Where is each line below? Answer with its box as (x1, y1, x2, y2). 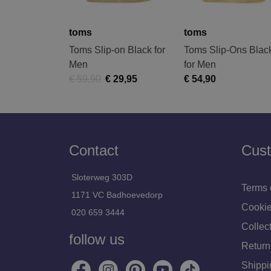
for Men (184, 59, 216, 70)
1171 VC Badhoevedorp (71, 189, 163, 200)
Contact (69, 142, 119, 158)
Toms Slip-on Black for (69, 44, 165, 55)
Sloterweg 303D (71, 172, 132, 182)
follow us (69, 230, 125, 247)
